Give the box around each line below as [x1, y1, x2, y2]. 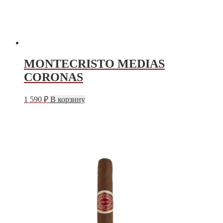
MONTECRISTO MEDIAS [24, 57, 165, 70]
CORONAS [24, 70, 83, 84]
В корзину [50, 95, 85, 104]
